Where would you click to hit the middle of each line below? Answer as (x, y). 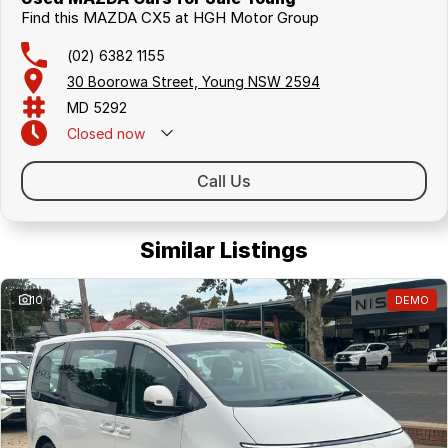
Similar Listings (224, 250)
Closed (90, 133)
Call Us (224, 181)
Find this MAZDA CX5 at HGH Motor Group (170, 17)
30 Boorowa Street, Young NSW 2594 (193, 81)
